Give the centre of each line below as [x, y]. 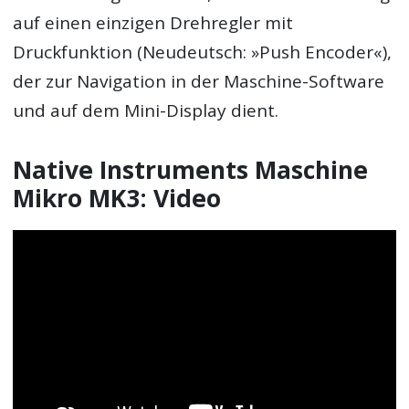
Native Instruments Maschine [191, 170]
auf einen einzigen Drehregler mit [153, 23]
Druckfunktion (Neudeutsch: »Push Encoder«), [203, 52]
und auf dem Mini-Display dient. [146, 111]
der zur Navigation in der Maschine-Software [199, 82]
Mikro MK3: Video [117, 199]
